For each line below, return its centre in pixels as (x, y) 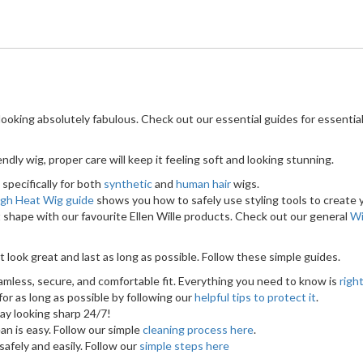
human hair (203, 184)
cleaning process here (198, 330)
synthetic (128, 184)
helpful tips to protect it (255, 297)
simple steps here (184, 346)
